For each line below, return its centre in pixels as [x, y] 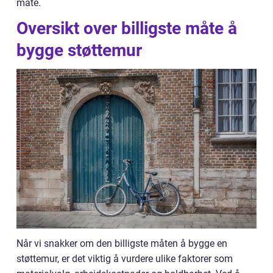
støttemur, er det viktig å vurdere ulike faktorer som [125, 259]
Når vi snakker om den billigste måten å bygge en [122, 244]
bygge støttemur [79, 50]
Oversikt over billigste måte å [127, 28]
